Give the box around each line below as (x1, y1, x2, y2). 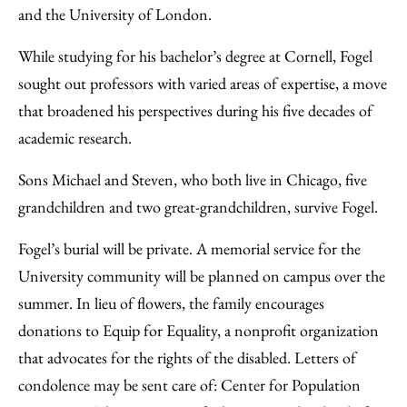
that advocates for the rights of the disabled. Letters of (18, 347, 356, 368)
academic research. (18, 127, 132, 148)
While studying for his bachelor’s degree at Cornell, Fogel (18, 45, 372, 66)
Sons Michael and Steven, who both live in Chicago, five (18, 169, 367, 190)
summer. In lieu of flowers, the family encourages (18, 293, 324, 313)
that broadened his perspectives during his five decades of (18, 100, 372, 121)
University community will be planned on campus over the (18, 265, 385, 286)
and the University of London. (18, 4, 212, 25)
